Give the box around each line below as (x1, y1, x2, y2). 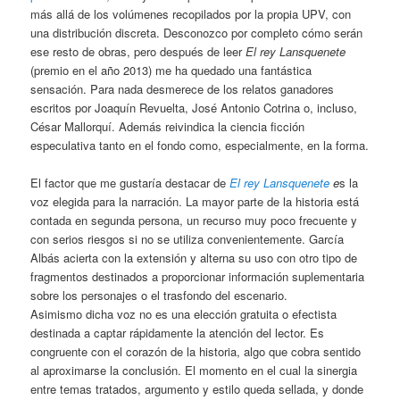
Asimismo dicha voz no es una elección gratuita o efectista (30, 305, 337, 323)
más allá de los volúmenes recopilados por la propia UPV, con (30, 5, 352, 23)
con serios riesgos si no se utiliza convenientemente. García (30, 230, 345, 248)
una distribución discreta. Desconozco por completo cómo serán (30, 24, 363, 42)
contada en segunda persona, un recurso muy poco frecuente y (30, 212, 358, 229)
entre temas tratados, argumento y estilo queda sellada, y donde (30, 380, 364, 398)
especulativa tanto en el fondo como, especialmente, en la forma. (30, 137, 370, 154)
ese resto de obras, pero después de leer (30, 43, 246, 61)
